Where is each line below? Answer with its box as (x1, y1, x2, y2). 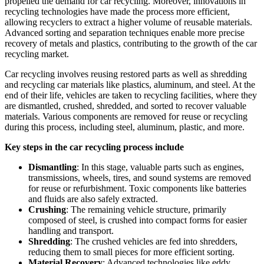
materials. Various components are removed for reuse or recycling (5, 111, 247, 121)
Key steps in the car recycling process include (5, 141, 184, 152)
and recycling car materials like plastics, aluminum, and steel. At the (5, 79, 255, 90)
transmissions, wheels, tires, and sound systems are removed (28, 172, 251, 183)
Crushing (28, 204, 66, 214)
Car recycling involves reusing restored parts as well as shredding (5, 68, 247, 79)
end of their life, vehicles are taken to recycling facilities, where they (5, 90, 257, 100)
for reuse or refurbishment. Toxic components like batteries (28, 183, 246, 193)
